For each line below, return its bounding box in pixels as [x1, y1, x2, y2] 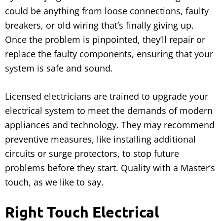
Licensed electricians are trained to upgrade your [5, 90, 208, 103]
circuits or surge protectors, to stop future [5, 147, 179, 160]
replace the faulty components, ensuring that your [5, 48, 213, 60]
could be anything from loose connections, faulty [5, 5, 209, 17]
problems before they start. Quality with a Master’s [5, 162, 215, 174]
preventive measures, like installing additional [5, 133, 196, 146]
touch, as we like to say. [5, 176, 104, 188]
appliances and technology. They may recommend [5, 119, 215, 131]
